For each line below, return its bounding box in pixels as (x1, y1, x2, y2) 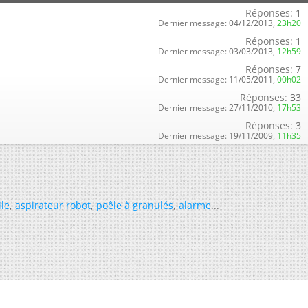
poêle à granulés (96, 199, 173, 212)
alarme (179, 199, 211, 212)
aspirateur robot (15, 199, 91, 212)
